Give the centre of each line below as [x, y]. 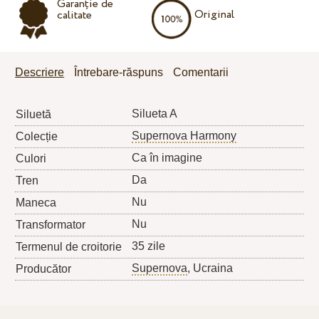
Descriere [40, 72]
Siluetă [34, 114]
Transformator [51, 224]
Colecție [37, 136]
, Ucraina [210, 268]
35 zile [149, 246]
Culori [31, 158]
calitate [74, 15]
